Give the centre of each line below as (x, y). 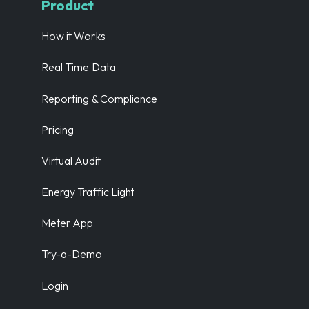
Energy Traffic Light (88, 192)
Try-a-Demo (72, 254)
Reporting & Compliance (100, 98)
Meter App (68, 223)
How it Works (73, 36)
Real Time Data (79, 67)
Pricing (58, 129)
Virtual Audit (71, 160)
